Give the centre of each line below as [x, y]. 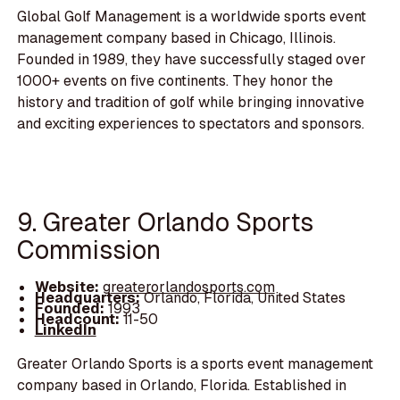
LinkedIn [65, 329]
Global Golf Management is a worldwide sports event [192, 17]
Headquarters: [89, 297]
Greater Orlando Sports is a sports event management [196, 363]
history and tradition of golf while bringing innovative [191, 103]
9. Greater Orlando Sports [166, 222]
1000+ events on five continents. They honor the [175, 81]
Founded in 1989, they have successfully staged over [192, 60]
